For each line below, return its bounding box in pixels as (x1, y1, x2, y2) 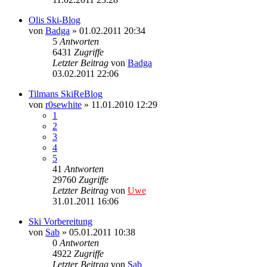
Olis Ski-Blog (29, 14, 80, 25)
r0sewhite (45, 99, 82, 110)
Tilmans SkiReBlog (29, 88, 103, 99)
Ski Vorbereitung (29, 216, 92, 226)
